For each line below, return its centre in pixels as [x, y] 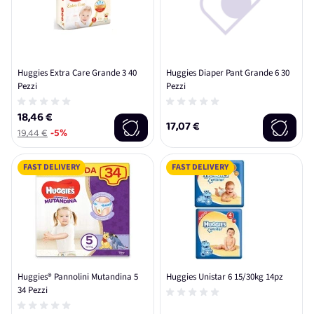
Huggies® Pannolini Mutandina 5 [78, 277]
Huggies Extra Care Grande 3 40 [77, 73]
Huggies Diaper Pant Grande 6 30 [228, 73]
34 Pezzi [33, 290]
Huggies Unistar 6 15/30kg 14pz [225, 277]
